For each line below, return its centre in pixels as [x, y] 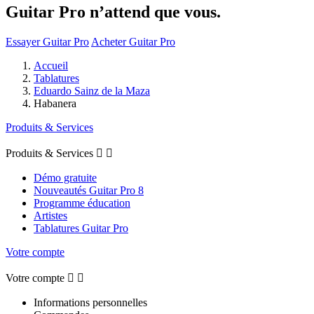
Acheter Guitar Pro [133, 41]
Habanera [55, 103]
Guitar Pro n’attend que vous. [113, 12]
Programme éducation [82, 203]
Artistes [50, 215]
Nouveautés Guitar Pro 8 [89, 190]
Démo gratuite [65, 177]
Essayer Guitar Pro [47, 41]
